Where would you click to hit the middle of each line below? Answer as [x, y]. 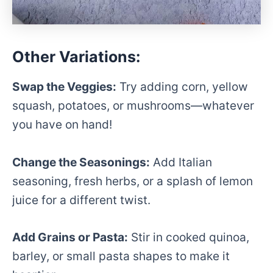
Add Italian [181, 162]
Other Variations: [76, 57]
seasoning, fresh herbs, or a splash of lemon [133, 181]
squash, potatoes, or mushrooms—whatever [133, 105]
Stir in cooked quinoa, [189, 237]
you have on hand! [62, 124]
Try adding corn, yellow [182, 86]
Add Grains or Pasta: [70, 237]
